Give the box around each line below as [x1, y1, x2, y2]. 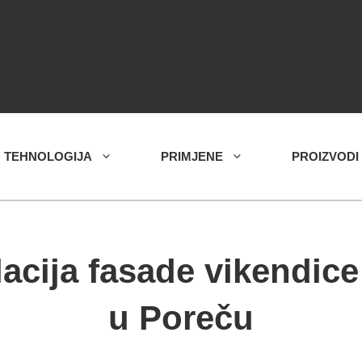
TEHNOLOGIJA [4, 149, 92, 163]
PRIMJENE [161, 149, 223, 163]
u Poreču [108, 299, 254, 337]
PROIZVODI [292, 149, 359, 163]
